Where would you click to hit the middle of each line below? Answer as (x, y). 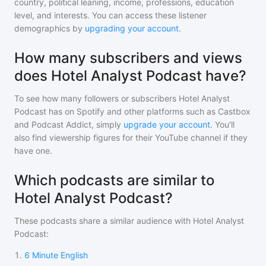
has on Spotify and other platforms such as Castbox (148, 111)
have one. (33, 151)
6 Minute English (56, 255)
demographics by (48, 28)
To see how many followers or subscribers (96, 98)
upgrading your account (132, 28)
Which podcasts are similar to (114, 180)
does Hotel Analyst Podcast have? (130, 76)
